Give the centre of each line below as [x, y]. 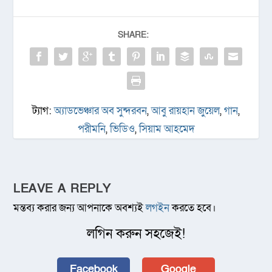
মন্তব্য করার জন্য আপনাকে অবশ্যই [80, 208]
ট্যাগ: [43, 111]
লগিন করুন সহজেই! [136, 234]
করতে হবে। [193, 208]
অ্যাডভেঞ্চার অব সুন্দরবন [100, 111]
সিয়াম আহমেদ [167, 129]
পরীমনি [91, 129]
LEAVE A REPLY [62, 189]
